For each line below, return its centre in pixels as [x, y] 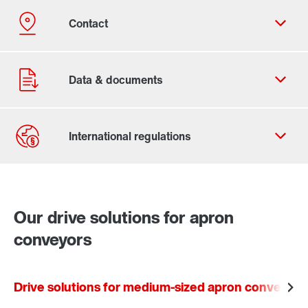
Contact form [62, 181]
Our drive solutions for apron [124, 217]
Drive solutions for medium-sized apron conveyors [160, 287]
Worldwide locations [79, 198]
